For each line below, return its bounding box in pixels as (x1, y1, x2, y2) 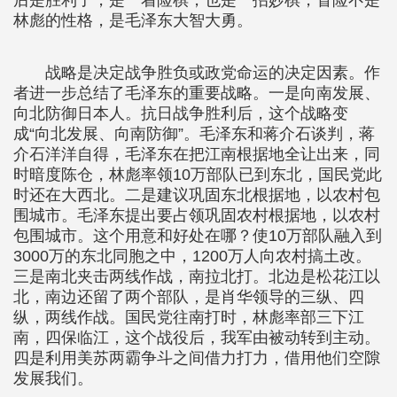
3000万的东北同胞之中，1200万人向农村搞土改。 (13, 247, 371, 265)
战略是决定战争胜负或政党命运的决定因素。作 (45, 64, 380, 82)
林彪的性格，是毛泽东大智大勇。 (13, 12, 253, 29)
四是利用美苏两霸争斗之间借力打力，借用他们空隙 (13, 349, 380, 367)
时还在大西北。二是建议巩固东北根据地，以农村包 (13, 186, 380, 204)
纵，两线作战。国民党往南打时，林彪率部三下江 (13, 308, 364, 326)
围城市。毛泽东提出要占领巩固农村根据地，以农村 (13, 206, 380, 224)
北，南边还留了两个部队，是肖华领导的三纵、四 (13, 288, 364, 306)
